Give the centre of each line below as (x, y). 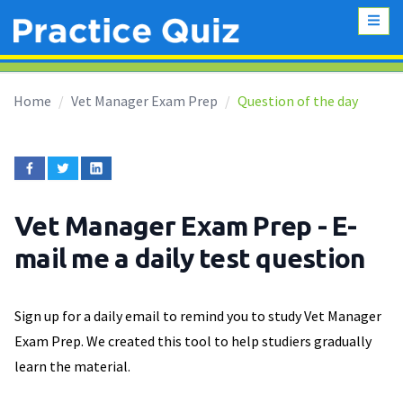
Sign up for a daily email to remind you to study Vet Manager (198, 316)
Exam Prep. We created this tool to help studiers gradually (193, 341)
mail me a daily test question (190, 259)
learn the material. (72, 367)
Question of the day (298, 101)
